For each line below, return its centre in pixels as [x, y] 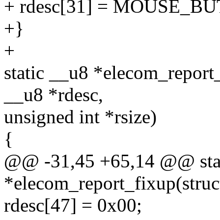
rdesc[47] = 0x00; [73, 205]
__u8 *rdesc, [54, 95]
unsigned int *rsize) [80, 117]
